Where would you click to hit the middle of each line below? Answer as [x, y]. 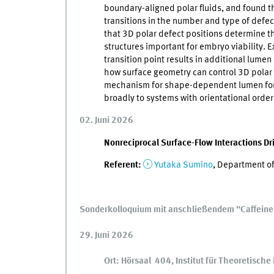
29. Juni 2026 [106, 236]
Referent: [122, 165]
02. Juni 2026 [106, 121]
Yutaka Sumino [183, 165]
